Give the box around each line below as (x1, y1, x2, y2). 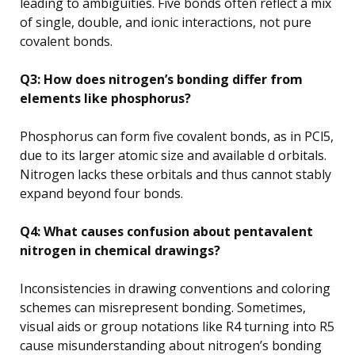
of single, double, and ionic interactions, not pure (20, 13, 311, 31)
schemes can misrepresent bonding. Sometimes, (20, 298, 306, 316)
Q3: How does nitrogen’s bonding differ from (20, 70, 303, 88)
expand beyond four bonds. (20, 184, 183, 202)
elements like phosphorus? (20, 89, 191, 107)
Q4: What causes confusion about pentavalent (20, 222, 313, 240)
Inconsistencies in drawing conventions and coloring (20, 279, 330, 297)
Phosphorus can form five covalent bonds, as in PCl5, (20, 127, 334, 145)
